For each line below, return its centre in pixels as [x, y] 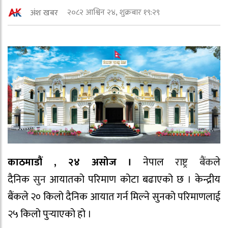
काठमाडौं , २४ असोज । [70, 163]
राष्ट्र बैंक [194, 163]
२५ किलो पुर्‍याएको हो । [50, 215]
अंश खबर [44, 13]
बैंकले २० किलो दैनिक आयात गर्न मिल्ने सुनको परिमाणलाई [114, 197]
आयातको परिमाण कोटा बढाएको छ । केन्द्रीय [133, 180]
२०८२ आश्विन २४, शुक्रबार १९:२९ [114, 13]
